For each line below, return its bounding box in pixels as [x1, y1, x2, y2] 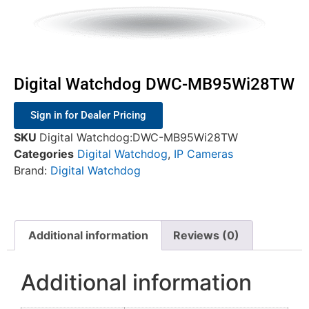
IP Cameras [174, 147, 233, 161]
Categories [14, 147, 74, 161]
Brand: [14, 163, 50, 178]
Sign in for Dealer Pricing [30, 109, 146, 122]
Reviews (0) [172, 228, 239, 243]
